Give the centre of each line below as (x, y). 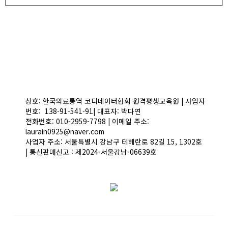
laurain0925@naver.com (65, 132)
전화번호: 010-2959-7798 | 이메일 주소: (87, 121)
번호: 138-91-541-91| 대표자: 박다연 (83, 111)
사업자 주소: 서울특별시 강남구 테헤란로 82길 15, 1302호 (115, 142)
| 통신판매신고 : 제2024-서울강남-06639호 (91, 152)
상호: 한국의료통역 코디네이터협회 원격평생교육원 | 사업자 (115, 101)
